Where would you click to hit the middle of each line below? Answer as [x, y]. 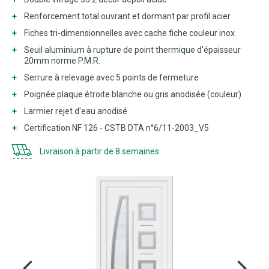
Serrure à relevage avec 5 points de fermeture [111, 77]
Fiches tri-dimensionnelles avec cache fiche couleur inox [129, 33]
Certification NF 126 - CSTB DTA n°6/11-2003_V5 [116, 128]
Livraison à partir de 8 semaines [98, 151]
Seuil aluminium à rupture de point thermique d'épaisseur [132, 50]
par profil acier [204, 16]
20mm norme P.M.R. [62, 61]
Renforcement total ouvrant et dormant [99, 16]
